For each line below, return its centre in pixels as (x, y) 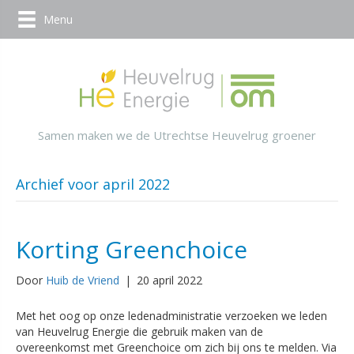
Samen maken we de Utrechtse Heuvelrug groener (177, 135)
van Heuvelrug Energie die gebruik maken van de (139, 331)
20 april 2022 (169, 280)
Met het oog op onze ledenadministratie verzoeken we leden (171, 315)
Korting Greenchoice (132, 249)
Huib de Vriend (83, 280)
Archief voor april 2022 (93, 184)
